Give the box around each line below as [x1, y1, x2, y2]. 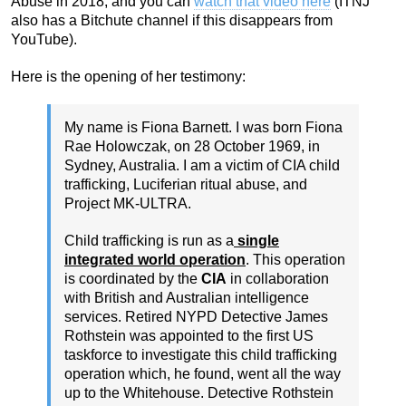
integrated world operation [64, 251, 246, 267]
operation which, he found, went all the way [64, 365, 341, 382]
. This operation [246, 251, 345, 267]
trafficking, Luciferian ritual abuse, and [64, 176, 307, 192]
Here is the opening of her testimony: [11, 68, 246, 84]
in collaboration [227, 270, 329, 286]
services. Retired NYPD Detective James [64, 308, 328, 324]
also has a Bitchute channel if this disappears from [11, 12, 333, 28]
